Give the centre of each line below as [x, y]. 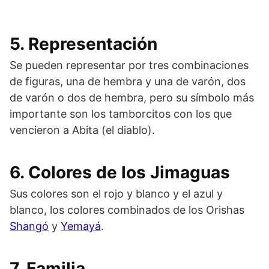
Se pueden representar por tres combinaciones [129, 65]
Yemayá [81, 226]
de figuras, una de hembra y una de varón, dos [128, 81]
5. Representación [83, 44]
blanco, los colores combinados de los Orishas [127, 210]
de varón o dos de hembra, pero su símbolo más [132, 97]
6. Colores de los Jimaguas [120, 172]
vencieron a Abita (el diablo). [82, 130]
